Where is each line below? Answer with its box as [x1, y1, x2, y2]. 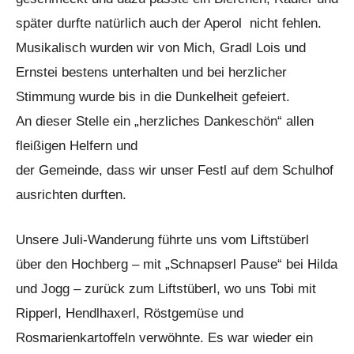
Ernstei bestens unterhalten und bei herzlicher [16, 65, 287, 80]
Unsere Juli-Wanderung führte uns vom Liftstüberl [16, 232, 309, 247]
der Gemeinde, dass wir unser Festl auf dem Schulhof [16, 163, 333, 178]
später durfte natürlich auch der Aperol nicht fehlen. [16, 16, 322, 31]
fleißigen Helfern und [16, 138, 137, 153]
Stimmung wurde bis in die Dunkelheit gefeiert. [16, 89, 290, 104]
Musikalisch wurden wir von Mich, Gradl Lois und [16, 40, 306, 55]
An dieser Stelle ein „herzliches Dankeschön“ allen [16, 114, 314, 129]
